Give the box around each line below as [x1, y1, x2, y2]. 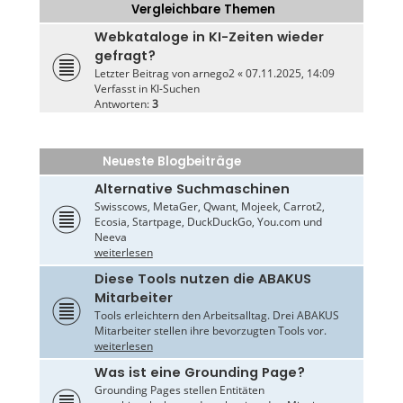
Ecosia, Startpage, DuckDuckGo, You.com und [94, 214, 322, 230]
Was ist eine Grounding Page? [94, 363, 305, 382]
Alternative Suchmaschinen [94, 180, 290, 199]
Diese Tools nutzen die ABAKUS [94, 270, 311, 289]
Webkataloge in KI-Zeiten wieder [94, 28, 324, 47]
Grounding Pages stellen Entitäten [94, 382, 264, 399]
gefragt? [94, 47, 156, 66]
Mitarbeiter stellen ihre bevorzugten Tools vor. [94, 323, 327, 339]
